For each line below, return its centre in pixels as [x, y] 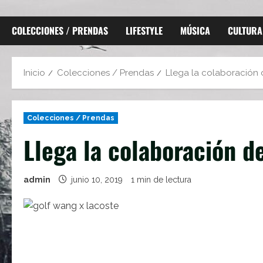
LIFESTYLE [144, 31]
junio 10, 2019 [97, 180]
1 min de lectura [161, 180]
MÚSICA [195, 31]
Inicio [34, 73]
